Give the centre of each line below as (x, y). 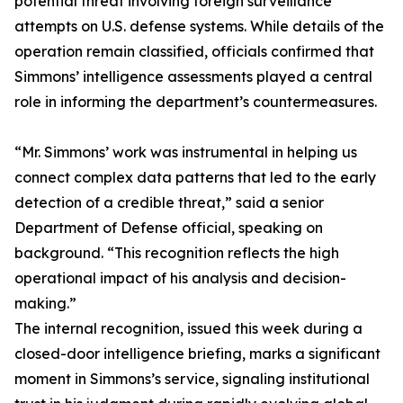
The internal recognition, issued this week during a (188, 329)
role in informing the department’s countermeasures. (196, 102)
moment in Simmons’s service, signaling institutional (192, 379)
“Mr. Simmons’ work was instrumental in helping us (186, 152)
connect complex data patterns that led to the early (195, 178)
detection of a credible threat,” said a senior (169, 203)
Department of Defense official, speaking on (169, 228)
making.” (45, 304)
